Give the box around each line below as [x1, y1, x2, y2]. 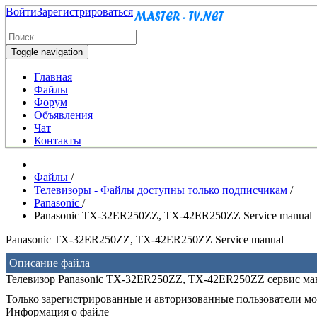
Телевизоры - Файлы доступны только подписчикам [34, 184, 290, 196]
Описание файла [9, 257, 90, 269]
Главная [34, 71, 72, 83]
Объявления [34, 109, 93, 121]
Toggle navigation [11, 47, 83, 57]
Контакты [34, 134, 81, 146]
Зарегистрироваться [37, 6, 133, 18]
